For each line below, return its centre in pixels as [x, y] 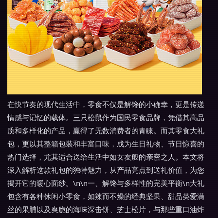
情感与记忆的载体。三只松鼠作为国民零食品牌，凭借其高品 [106, 117]
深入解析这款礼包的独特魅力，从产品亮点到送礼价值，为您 [106, 170]
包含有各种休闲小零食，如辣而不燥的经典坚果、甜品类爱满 [106, 196]
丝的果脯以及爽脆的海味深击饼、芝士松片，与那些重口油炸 [106, 209]
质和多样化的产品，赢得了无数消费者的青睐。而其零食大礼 [106, 130]
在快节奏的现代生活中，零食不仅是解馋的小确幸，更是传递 [106, 104]
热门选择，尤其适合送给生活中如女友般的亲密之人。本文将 [106, 157]
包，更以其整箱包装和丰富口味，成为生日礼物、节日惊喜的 [106, 144]
